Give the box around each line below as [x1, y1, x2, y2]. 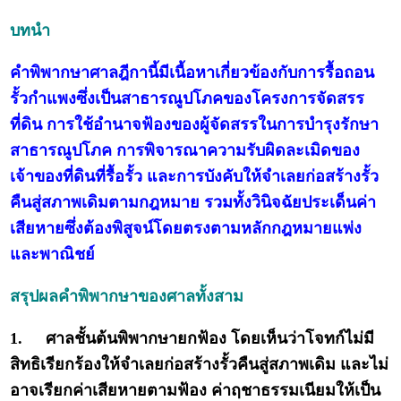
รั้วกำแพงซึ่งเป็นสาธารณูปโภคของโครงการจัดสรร [10, 90, 365, 108]
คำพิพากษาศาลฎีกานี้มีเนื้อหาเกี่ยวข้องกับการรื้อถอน [10, 64, 375, 82]
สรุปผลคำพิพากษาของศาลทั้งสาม [10, 287, 244, 306]
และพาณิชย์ [10, 245, 96, 264]
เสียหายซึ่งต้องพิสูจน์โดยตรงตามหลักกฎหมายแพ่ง [10, 219, 363, 238]
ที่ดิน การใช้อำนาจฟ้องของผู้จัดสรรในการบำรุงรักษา [10, 115, 380, 134]
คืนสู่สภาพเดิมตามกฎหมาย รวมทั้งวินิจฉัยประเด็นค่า [10, 193, 377, 212]
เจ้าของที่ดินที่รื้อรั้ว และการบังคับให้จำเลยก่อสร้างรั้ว [10, 167, 380, 186]
